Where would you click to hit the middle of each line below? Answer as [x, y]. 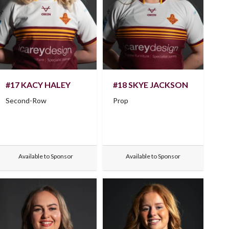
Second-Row [26, 101]
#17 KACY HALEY [38, 85]
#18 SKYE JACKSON [150, 85]
